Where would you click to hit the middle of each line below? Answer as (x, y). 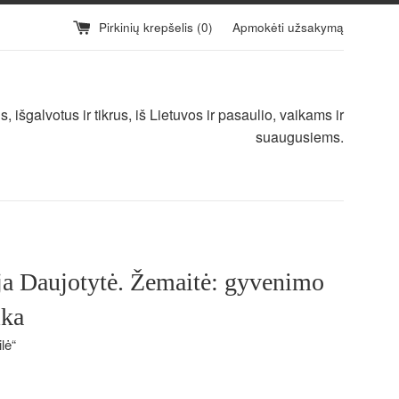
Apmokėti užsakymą (288, 27)
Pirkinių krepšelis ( (150, 27)
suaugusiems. (300, 137)
